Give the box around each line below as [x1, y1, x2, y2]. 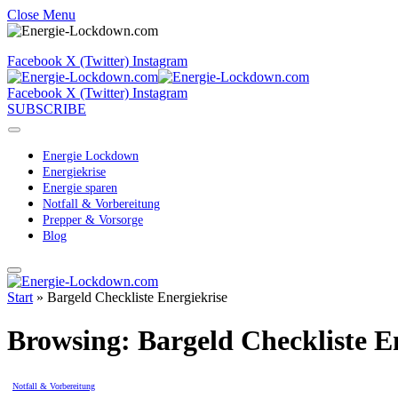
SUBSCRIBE [7, 101, 86, 116]
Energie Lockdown [43, 149, 139, 163]
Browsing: [7, 324, 138, 357]
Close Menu [7, 7, 76, 22]
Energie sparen [43, 181, 117, 195]
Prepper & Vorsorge [43, 213, 143, 227]
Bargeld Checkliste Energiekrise [47, 290, 227, 305]
